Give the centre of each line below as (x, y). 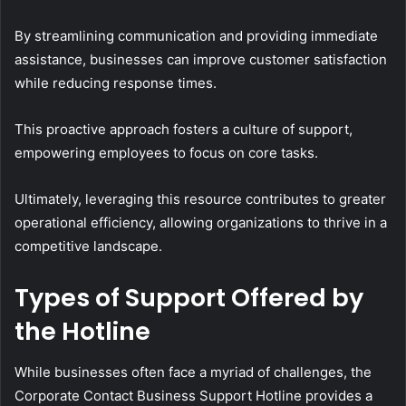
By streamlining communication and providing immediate (196, 36)
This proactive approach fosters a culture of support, (184, 130)
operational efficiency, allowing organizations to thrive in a (201, 223)
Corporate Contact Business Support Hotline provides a (193, 395)
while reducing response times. (116, 83)
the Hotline (82, 332)
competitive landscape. (88, 246)
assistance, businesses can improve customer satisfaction (201, 60)
